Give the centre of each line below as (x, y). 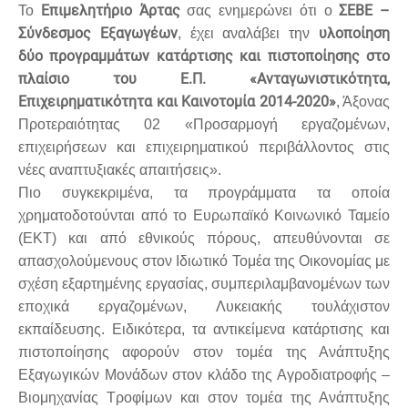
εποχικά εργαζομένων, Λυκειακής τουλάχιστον (204, 306)
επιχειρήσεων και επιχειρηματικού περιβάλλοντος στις (204, 147)
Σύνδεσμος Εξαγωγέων (98, 33)
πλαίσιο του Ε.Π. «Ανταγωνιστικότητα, (204, 78)
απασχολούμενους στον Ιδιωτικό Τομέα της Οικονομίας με (204, 260)
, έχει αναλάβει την (248, 33)
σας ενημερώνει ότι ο (260, 10)
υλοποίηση (355, 33)
